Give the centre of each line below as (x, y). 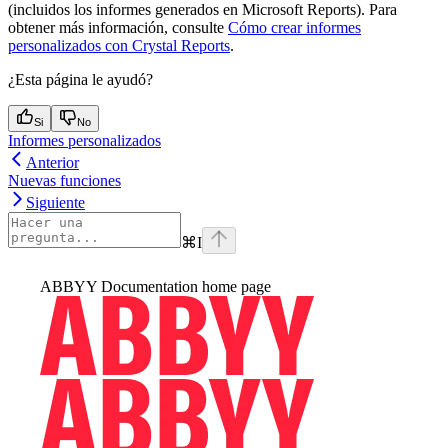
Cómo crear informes (294, 27)
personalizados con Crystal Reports (119, 45)
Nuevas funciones (64, 180)
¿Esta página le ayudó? (80, 79)
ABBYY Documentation (119, 286)
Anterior (52, 162)
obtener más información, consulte (118, 27)
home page (234, 286)
